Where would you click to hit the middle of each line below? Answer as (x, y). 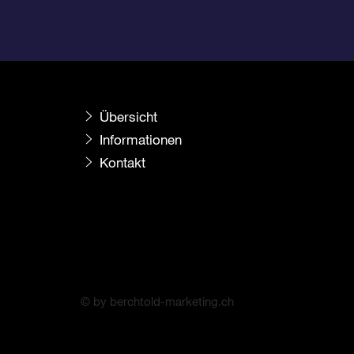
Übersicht (128, 117)
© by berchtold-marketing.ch (157, 301)
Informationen (140, 139)
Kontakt (122, 162)
